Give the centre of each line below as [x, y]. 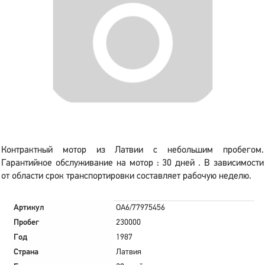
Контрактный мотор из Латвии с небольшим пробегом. [132, 150]
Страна [26, 252]
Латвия [129, 252]
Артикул [29, 208]
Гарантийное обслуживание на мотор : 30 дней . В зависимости [132, 163]
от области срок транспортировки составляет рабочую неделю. [126, 176]
